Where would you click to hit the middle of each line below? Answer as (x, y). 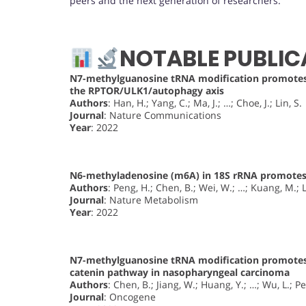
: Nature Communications (163, 115)
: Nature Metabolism (151, 200)
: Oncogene (130, 297)
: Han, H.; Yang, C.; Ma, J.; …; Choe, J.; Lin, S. (205, 103)
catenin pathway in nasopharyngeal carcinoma (180, 273)
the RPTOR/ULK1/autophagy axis (147, 91)
